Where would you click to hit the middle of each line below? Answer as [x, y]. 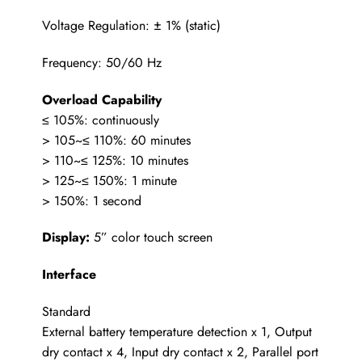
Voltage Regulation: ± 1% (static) [131, 25]
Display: [65, 238]
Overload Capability [101, 99]
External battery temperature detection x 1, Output [177, 331]
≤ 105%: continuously [100, 120]
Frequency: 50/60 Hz [101, 62]
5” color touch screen [151, 238]
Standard [66, 311]
